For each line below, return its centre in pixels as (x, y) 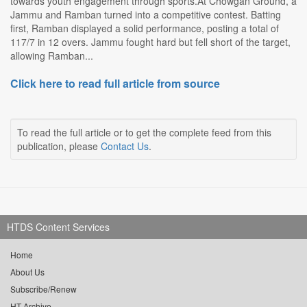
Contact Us (125, 146)
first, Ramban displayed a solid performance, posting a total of (145, 28)
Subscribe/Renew (44, 289)
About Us (27, 272)
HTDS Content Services (58, 227)
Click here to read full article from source (115, 84)
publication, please (59, 146)
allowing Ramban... (52, 56)
